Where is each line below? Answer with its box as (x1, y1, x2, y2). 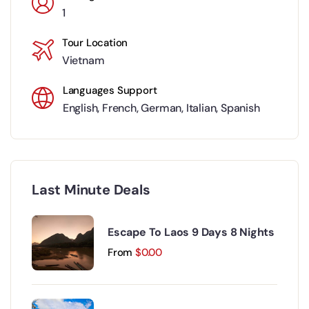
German (141, 101, 182, 116)
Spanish (221, 101, 260, 116)
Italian (186, 101, 217, 116)
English (62, 101, 98, 116)
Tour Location (61, 36, 128, 50)
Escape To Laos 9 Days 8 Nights (108, 224, 275, 239)
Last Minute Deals (32, 181, 150, 199)
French (102, 101, 137, 116)
